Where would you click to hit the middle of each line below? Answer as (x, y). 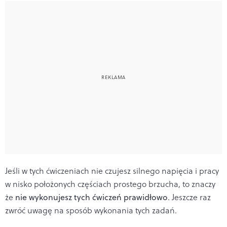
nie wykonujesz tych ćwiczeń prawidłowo (91, 197)
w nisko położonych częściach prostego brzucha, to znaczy (110, 184)
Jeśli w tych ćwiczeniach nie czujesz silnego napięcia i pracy (112, 171)
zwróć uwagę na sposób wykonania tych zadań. (91, 210)
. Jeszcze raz (189, 197)
